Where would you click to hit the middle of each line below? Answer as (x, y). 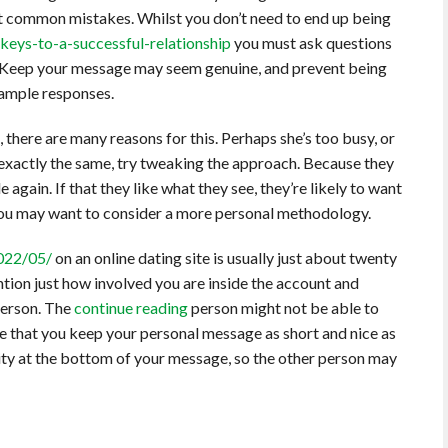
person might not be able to (283, 308)
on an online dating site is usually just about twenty (224, 258)
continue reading (131, 308)
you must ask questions (311, 43)
